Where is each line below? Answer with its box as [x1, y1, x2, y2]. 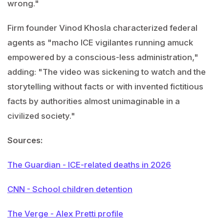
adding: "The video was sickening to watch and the [7, 67, 206, 77]
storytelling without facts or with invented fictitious [7, 82, 203, 91]
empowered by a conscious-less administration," [7, 52, 198, 62]
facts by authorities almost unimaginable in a [7, 96, 180, 106]
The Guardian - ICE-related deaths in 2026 [7, 160, 171, 170]
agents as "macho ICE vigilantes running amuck [7, 38, 193, 47]
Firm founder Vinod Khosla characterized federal [7, 23, 197, 33]
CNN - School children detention [7, 184, 132, 194]
